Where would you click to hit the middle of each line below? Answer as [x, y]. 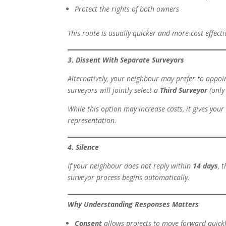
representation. [92, 121]
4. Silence [83, 147]
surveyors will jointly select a [114, 90]
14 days [206, 166]
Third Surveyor [184, 90]
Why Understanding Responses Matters [133, 204]
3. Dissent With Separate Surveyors [126, 60]
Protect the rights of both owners [127, 9]
